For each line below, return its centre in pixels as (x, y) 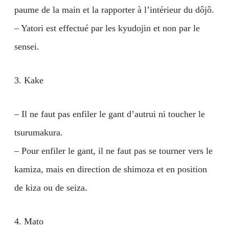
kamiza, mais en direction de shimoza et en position (111, 169)
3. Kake (29, 80)
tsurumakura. (39, 132)
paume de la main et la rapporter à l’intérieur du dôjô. (114, 10)
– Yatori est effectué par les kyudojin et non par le (107, 28)
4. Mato (29, 221)
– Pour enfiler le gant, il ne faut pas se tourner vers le (113, 151)
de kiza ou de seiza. (51, 188)
